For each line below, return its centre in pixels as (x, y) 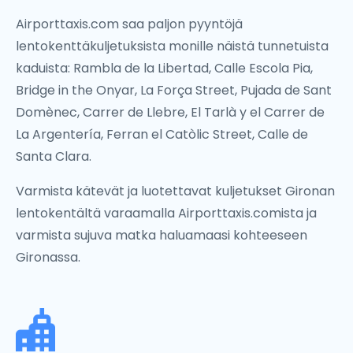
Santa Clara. (54, 156)
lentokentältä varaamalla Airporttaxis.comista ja (166, 213)
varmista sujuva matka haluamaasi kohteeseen (162, 235)
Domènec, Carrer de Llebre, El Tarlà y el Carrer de (170, 112)
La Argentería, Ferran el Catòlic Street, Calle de (162, 134)
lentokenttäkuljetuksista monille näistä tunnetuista (172, 46)
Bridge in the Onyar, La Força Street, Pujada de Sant (174, 90)
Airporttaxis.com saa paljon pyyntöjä (129, 24)
